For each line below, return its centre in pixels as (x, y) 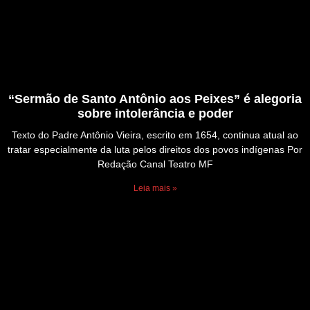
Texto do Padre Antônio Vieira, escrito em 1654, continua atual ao (155, 135)
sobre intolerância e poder (155, 114)
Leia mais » (155, 189)
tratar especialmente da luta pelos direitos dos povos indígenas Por (155, 150)
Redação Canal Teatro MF (155, 164)
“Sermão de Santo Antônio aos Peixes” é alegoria (155, 99)
